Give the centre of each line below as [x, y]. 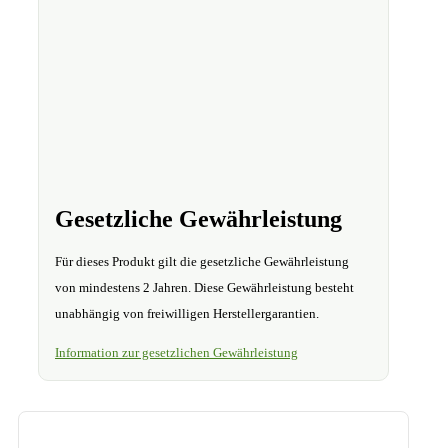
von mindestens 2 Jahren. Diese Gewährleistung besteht [204, 288]
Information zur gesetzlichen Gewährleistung [176, 353]
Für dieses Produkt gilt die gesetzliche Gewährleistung [202, 262]
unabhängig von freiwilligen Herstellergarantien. [187, 314]
